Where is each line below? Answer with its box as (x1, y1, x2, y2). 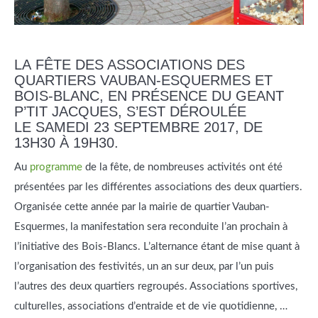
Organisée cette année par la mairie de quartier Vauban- (14, 202, 270, 213)
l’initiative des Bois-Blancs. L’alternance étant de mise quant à (14, 241, 300, 253)
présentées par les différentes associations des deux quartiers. (14, 182, 302, 193)
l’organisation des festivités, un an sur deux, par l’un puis (14, 261, 274, 273)
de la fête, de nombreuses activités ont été (82, 162, 283, 173)
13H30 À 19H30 (14, 135, 114, 151)
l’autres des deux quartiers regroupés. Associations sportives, (14, 281, 297, 292)
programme (30, 162, 82, 173)
